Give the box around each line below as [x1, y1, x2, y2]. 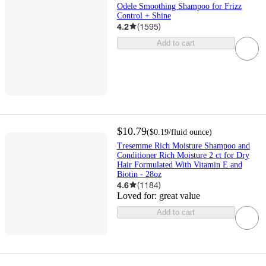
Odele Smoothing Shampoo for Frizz [116, 1, 242, 11]
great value [159, 190, 200, 201]
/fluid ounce [168, 127, 209, 137]
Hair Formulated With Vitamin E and [116, 160, 242, 169]
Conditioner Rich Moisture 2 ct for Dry [116, 150, 249, 160]
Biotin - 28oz [116, 169, 161, 179]
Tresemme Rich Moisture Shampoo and [116, 141, 250, 150]
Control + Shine [116, 11, 171, 20]
